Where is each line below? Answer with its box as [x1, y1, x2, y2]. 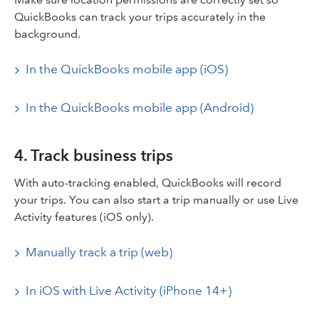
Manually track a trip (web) [26, 244, 172, 260]
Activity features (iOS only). [14, 210, 154, 224]
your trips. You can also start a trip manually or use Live [14, 193, 298, 206]
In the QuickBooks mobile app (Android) [26, 100, 253, 115]
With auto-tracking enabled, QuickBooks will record [14, 176, 281, 189]
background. [14, 27, 80, 41]
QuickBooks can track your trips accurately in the [14, 10, 266, 23]
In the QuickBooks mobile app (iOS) [26, 61, 228, 77]
